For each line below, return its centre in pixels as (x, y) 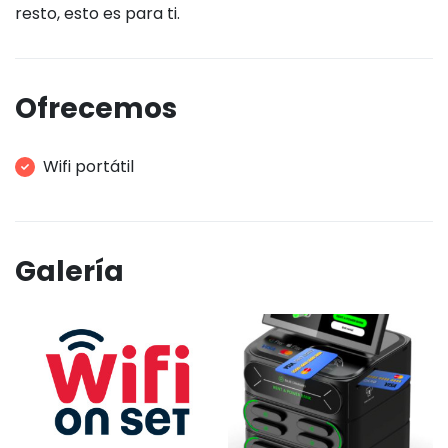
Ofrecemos (96, 108)
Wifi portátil (88, 167)
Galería (69, 272)
